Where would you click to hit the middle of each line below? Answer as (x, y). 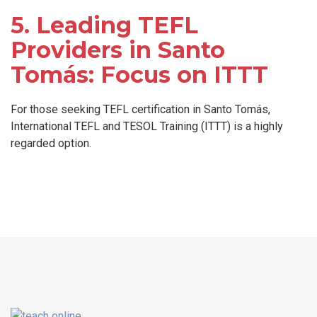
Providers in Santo (118, 50)
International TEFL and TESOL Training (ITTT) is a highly (147, 126)
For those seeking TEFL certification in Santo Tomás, (140, 109)
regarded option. (51, 143)
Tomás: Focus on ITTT (139, 74)
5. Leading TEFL (104, 25)
